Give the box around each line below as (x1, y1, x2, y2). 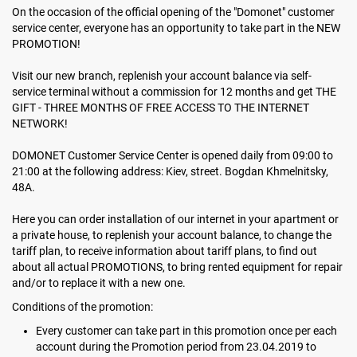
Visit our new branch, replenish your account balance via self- (12, 69, 312, 82)
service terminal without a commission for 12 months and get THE (12, 85, 336, 98)
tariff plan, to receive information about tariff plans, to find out (12, 245, 317, 257)
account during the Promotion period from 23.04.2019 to (36, 340, 316, 353)
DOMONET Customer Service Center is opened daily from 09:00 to (12, 149, 333, 162)
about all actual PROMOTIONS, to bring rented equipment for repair (12, 261, 343, 273)
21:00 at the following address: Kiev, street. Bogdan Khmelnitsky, (12, 165, 328, 178)
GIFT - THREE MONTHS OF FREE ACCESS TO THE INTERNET (12, 101, 309, 114)
